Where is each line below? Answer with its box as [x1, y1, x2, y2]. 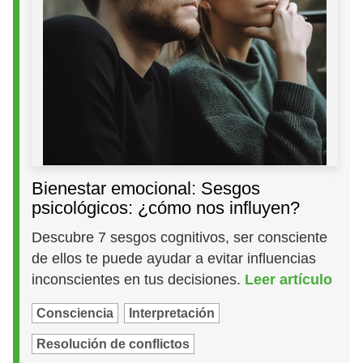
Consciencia [36, 306, 114, 321]
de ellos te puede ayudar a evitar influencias [32, 250, 317, 267]
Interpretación [129, 306, 216, 321]
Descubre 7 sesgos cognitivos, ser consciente [32, 229, 328, 246]
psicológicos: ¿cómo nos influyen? [32, 198, 301, 219]
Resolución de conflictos [36, 337, 190, 352]
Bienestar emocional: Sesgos [32, 178, 261, 199]
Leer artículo [245, 271, 333, 288]
